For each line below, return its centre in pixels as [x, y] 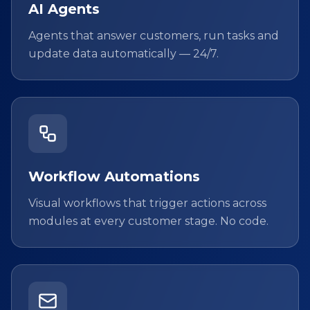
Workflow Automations [114, 177]
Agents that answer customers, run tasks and [154, 36]
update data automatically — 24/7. [124, 54]
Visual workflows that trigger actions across [147, 203]
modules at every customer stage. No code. [148, 221]
